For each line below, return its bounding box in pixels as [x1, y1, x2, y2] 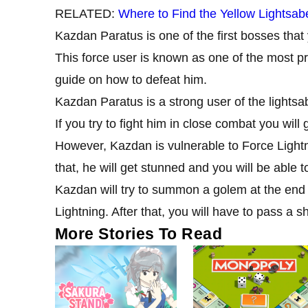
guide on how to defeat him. [55, 72, 207, 87]
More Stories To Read [55, 224, 223, 243]
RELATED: [55, 6, 118, 21]
